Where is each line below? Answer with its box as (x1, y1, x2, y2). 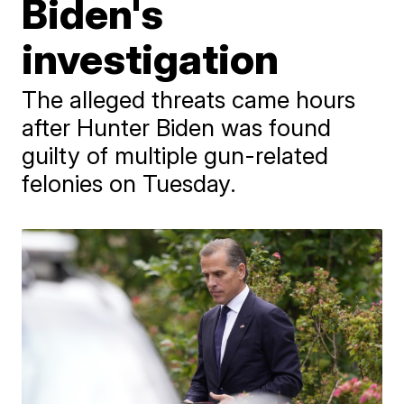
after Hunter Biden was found (22, 114, 332, 142)
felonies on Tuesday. (22, 170, 237, 197)
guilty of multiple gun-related (22, 142, 329, 170)
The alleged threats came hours (22, 86, 356, 114)
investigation (22, 33, 280, 84)
